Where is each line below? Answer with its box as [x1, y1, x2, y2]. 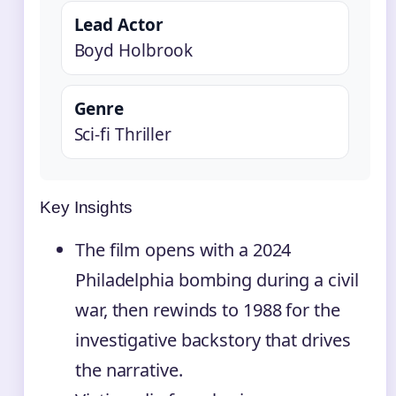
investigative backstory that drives [75, 327, 351, 352]
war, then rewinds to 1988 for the [75, 297, 340, 322]
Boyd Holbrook [73, 38, 194, 62]
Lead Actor [73, 12, 164, 36]
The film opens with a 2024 [75, 237, 292, 262]
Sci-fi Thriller [73, 122, 172, 146]
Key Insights [40, 197, 133, 217]
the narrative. [75, 357, 183, 382]
